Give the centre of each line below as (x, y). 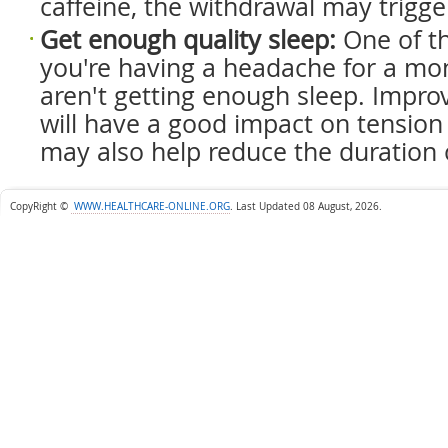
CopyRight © (40, 206)
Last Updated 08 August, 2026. (309, 206)
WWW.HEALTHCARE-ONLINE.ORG (150, 206)
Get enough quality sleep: (188, 39)
